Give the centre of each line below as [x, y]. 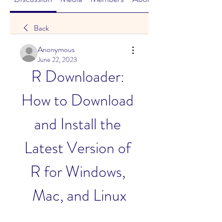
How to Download [78, 100]
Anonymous [56, 49]
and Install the [78, 124]
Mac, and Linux [79, 195]
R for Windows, [78, 171]
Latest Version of [78, 148]
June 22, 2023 [57, 59]
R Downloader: [78, 76]
